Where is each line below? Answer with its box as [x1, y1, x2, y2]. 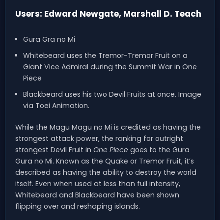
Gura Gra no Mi [23, 34, 75, 45]
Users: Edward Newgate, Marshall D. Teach [15, 8, 201, 20]
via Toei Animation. [23, 101, 89, 111]
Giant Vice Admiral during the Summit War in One [23, 62, 197, 72]
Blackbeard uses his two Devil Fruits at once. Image [23, 89, 201, 100]
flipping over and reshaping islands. [15, 201, 140, 212]
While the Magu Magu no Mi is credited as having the [15, 122, 201, 133]
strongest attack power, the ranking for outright [15, 134, 183, 144]
